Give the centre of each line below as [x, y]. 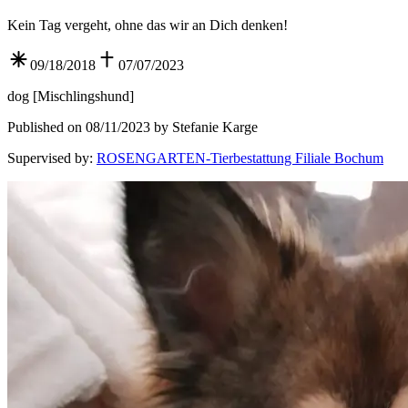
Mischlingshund [83, 97]
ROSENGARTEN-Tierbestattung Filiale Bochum [240, 158]
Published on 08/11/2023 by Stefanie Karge [133, 127]
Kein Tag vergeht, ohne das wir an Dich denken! [148, 25]
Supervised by [48, 158]
